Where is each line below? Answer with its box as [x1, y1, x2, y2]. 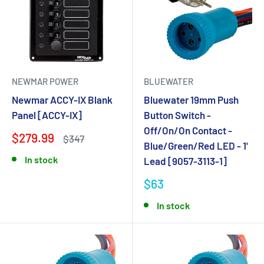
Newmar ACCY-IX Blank [12, 94, 113, 105]
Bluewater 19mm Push [144, 94, 239, 105]
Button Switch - [144, 109, 211, 121]
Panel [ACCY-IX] [12, 109, 82, 121]
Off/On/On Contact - [144, 124, 232, 136]
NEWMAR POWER [12, 76, 78, 87]
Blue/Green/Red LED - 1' [144, 140, 248, 151]
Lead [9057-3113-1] [144, 155, 227, 167]
